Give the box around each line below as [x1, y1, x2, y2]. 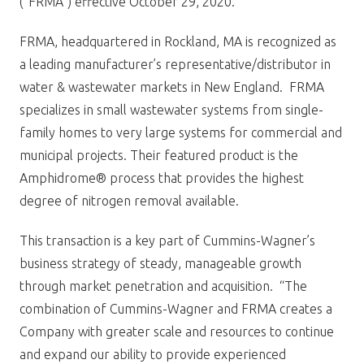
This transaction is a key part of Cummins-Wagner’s [19, 232, 315, 248]
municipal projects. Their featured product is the [19, 147, 298, 162]
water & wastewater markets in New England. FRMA [19, 79, 324, 94]
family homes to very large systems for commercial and [19, 124, 342, 140]
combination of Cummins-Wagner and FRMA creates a [19, 301, 332, 316]
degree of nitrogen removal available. [19, 193, 239, 208]
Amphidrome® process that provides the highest [19, 170, 304, 185]
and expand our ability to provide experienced [19, 346, 286, 362]
